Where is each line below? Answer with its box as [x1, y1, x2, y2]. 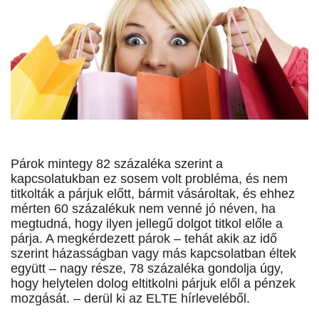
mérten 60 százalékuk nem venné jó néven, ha [11, 202, 276, 216]
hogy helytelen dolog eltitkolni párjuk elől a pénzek [11, 276, 296, 291]
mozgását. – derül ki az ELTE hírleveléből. [11, 291, 250, 306]
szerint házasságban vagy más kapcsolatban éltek [11, 246, 296, 261]
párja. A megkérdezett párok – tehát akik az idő [11, 231, 277, 246]
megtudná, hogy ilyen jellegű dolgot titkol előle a [11, 216, 283, 231]
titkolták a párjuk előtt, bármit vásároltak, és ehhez [11, 187, 295, 202]
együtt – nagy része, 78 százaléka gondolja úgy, [11, 261, 283, 276]
